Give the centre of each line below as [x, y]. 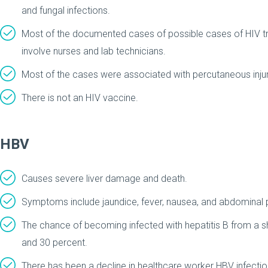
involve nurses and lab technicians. [94, 51]
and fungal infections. [66, 10]
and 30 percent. [54, 243]
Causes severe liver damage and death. [104, 179]
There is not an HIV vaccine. [80, 98]
